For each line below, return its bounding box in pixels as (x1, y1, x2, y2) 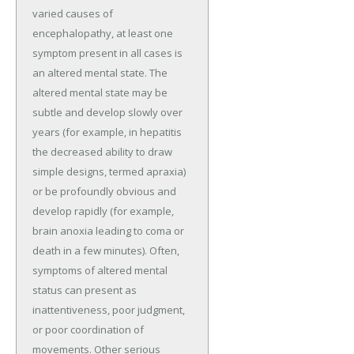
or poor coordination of (32, 322, 144, 337)
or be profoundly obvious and (32, 183, 176, 198)
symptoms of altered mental (32, 262, 168, 277)
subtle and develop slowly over (32, 104, 183, 119)
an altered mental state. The (32, 65, 168, 80)
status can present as (32, 282, 137, 297)
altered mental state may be (32, 85, 168, 100)
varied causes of (32, 6, 113, 21)
